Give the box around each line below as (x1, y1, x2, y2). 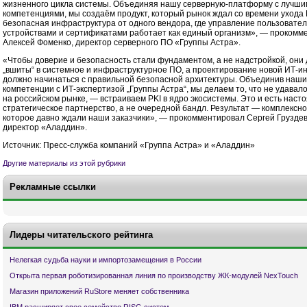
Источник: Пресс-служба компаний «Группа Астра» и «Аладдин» (3, 140, 255, 151)
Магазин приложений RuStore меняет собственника (10, 287, 189, 296)
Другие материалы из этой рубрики (3, 158, 125, 167)
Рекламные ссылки (10, 181, 96, 192)
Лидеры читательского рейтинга (10, 229, 153, 240)
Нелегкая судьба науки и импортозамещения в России (10, 255, 201, 264)
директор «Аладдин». (3, 123, 87, 133)
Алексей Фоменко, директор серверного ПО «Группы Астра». (3, 37, 241, 47)
